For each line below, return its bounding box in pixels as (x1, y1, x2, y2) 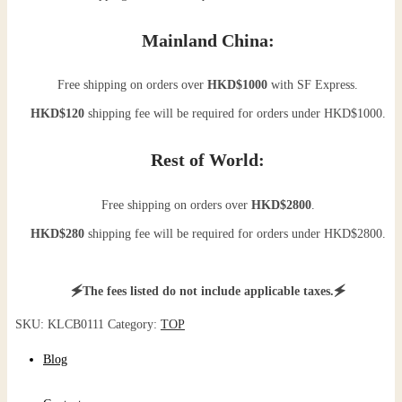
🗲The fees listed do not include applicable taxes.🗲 (70, 284, 345, 298)
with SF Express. (267, 78, 359, 92)
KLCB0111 (47, 317, 104, 331)
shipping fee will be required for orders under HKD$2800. (83, 226, 386, 240)
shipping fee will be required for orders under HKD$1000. (83, 107, 386, 121)
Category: (107, 317, 161, 331)
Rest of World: (151, 149, 266, 170)
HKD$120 (30, 107, 84, 121)
